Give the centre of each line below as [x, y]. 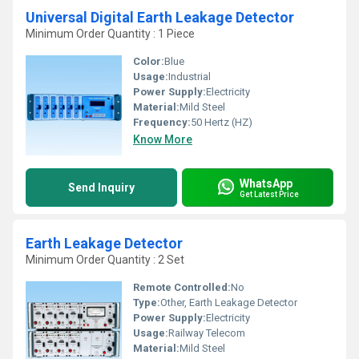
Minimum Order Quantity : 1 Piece [110, 34]
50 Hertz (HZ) [222, 122]
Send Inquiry [101, 188]
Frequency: [162, 122]
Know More [163, 139]
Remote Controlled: [182, 287]
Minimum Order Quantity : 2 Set [105, 260]
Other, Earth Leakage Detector [229, 303]
